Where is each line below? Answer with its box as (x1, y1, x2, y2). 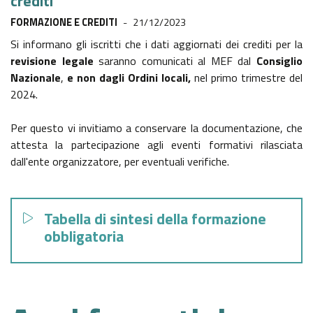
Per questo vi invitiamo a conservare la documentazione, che (10, 119, 303, 137)
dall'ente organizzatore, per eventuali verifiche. (10, 153, 229, 170)
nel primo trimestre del (191, 69, 303, 87)
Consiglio (256, 52, 303, 70)
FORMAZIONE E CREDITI (10, 15, 117, 31)
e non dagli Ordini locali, (67, 69, 191, 87)
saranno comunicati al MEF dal (99, 52, 257, 70)
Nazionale (10, 69, 61, 87)
